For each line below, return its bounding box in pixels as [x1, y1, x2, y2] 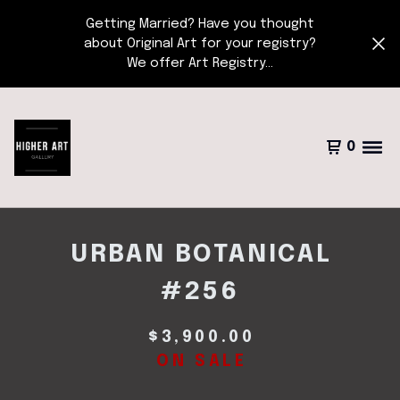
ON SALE [156, 354, 247, 370]
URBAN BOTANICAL [70, 242, 332, 268]
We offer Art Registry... [127, 56, 273, 70]
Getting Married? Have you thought [86, 17, 314, 30]
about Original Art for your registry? [84, 37, 316, 50]
